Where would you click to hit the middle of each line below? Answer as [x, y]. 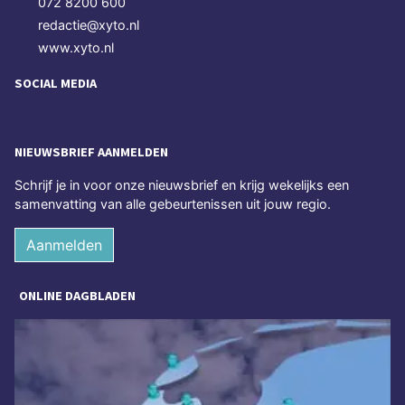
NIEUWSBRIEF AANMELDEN [91, 151]
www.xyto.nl [76, 48]
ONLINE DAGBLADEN [77, 295]
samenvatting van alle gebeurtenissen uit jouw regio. [173, 203]
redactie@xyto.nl [89, 25]
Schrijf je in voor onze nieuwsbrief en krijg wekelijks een [182, 184]
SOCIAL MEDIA [56, 84]
